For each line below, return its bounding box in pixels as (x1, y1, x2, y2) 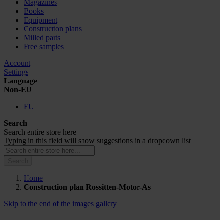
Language (4, 77, 37, 85)
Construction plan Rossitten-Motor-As (24, 183, 151, 191)
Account (4, 59, 30, 67)
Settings (4, 68, 28, 76)
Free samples (24, 42, 64, 51)
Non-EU (4, 85, 32, 94)
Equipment (24, 16, 57, 24)
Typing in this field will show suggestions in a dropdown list (4, 137, 191, 145)
